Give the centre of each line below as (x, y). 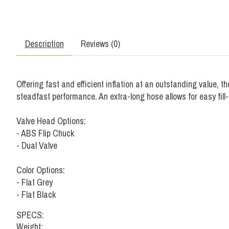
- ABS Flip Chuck (45, 133)
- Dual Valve (37, 145)
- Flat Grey (35, 182)
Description (44, 43)
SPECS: (30, 215)
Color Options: (41, 170)
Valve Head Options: (51, 121)
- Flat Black (36, 194)
